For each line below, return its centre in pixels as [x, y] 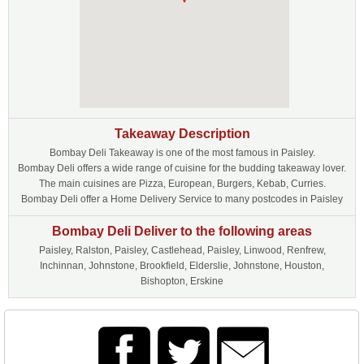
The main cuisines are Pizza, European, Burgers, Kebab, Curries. [182, 184]
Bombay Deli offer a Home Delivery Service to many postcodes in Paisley [182, 199]
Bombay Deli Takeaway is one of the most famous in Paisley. [182, 153]
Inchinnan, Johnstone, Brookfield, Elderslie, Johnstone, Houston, [182, 266]
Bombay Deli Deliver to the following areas [182, 231]
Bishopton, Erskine [182, 281]
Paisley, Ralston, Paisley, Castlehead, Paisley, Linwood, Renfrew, [182, 250]
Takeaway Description [182, 134]
